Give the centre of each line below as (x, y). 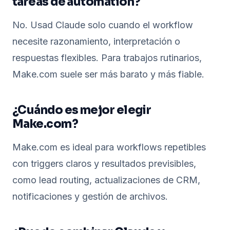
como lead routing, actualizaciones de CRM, (106, 180)
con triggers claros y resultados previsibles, (104, 164)
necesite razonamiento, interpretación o (96, 41)
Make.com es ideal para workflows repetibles (109, 147)
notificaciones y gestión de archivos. (90, 196)
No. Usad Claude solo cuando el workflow (103, 25)
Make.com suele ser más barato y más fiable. (108, 74)
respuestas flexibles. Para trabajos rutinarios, (107, 58)
